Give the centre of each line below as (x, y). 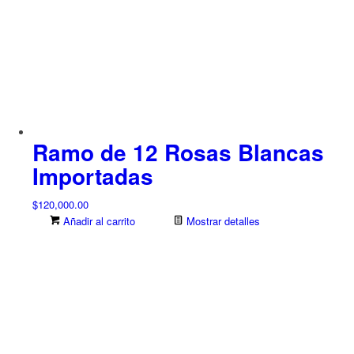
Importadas (92, 175)
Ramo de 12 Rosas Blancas (178, 152)
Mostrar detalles (221, 220)
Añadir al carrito (97, 220)
